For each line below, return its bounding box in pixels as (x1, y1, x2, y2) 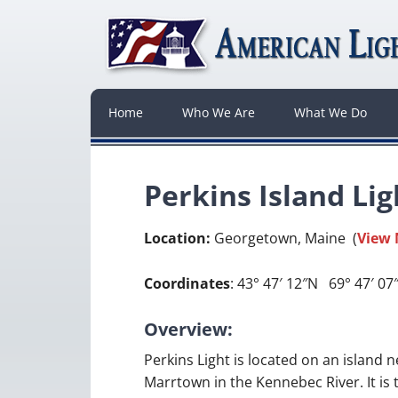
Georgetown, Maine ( (214, 228, 357, 248)
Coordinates (144, 274, 230, 293)
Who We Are (182, 104, 255, 121)
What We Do (294, 104, 367, 121)
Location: (144, 228, 214, 248)
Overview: (144, 317, 233, 341)
